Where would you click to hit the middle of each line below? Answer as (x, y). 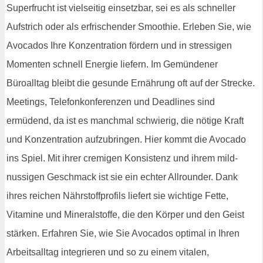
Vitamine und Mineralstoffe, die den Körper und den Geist (125, 215)
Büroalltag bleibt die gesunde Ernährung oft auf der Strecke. (131, 83)
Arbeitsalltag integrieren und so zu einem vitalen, (108, 252)
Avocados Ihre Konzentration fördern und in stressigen (119, 46)
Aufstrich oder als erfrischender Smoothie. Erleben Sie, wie (129, 27)
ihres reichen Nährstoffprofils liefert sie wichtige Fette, (117, 196)
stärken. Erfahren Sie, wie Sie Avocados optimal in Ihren (123, 234)
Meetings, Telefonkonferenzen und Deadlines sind (111, 102)
